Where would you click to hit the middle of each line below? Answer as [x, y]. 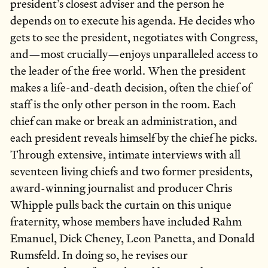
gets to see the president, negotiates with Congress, [134, 38]
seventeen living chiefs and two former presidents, [131, 172]
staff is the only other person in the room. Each [123, 105]
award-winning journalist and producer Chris [121, 188]
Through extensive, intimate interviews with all [125, 155]
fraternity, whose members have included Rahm [126, 222]
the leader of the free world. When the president [128, 71]
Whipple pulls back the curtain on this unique [121, 205]
